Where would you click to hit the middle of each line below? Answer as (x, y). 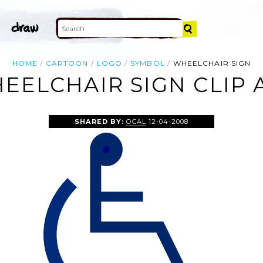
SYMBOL (148, 63)
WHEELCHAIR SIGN (212, 63)
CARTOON (67, 63)
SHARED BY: (100, 121)
